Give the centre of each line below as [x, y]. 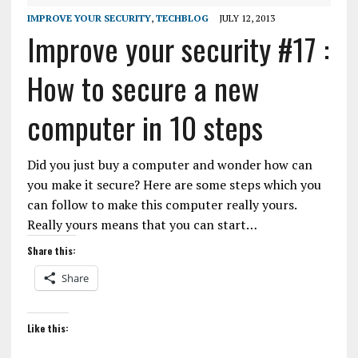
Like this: [48, 328]
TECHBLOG [182, 18]
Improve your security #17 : [178, 49]
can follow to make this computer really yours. [161, 205]
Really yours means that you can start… [142, 225]
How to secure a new [143, 88]
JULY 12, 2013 [247, 18]
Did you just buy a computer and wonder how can [169, 165]
